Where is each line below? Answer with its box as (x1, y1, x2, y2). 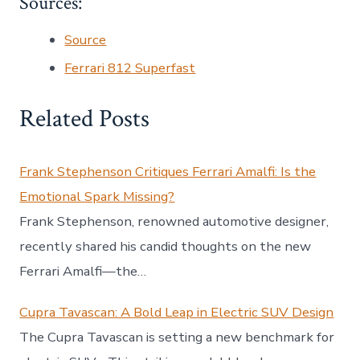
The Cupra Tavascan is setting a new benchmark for (19, 328, 335, 347)
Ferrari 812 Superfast (64, 59, 196, 78)
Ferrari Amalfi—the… (19, 262, 147, 281)
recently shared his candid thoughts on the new (19, 237, 312, 256)
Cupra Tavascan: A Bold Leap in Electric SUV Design (19, 303, 334, 322)
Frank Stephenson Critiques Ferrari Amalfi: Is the (19, 162, 317, 182)
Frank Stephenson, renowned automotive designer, (19, 212, 329, 231)
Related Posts (19, 103, 150, 136)
